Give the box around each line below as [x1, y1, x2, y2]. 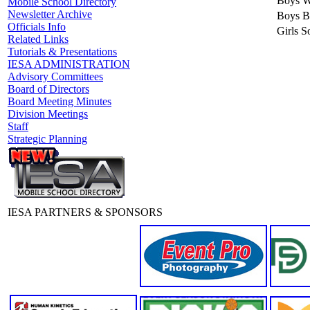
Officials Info [8, 21, 66, 33]
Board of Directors [8, 83, 89, 95]
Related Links [8, 33, 69, 45]
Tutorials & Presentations [8, 46, 117, 57]
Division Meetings [8, 108, 88, 120]
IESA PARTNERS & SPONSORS [8, 206, 163, 218]
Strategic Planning [8, 133, 87, 145]
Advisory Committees [8, 71, 103, 82]
